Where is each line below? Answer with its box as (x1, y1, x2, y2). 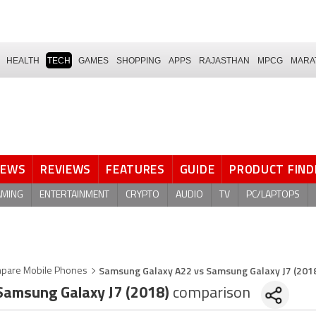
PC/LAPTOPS (246, 189, 300, 200)
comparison (173, 286, 250, 302)
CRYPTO (126, 189, 159, 200)
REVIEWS (40, 160, 92, 178)
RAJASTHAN (199, 55, 250, 66)
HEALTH (6, 55, 39, 66)
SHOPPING (116, 55, 161, 66)
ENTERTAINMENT (39, 189, 109, 200)
